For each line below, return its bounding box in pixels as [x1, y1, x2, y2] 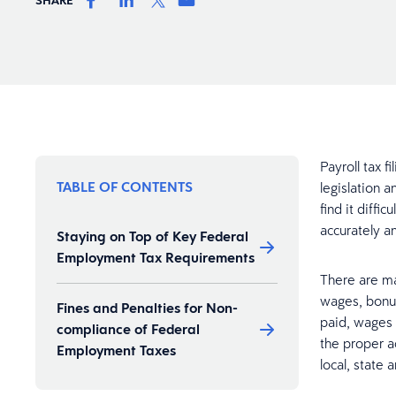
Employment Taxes [57, 341, 176, 360]
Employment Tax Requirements [57, 248, 255, 267]
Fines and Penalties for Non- [57, 299, 238, 317]
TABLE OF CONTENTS [57, 178, 193, 196]
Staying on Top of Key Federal [57, 227, 248, 246]
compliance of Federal [57, 320, 200, 339]
